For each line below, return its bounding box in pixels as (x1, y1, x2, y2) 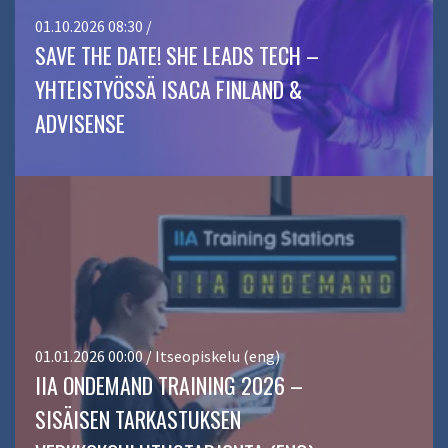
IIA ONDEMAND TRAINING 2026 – (35, 369, 303, 402)
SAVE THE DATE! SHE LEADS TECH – (35, 39, 319, 72)
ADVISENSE (35, 107, 125, 140)
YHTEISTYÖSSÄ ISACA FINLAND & (35, 73, 302, 106)
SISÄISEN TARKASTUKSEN (35, 403, 241, 436)
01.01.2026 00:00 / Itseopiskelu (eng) (35, 346, 280, 367)
